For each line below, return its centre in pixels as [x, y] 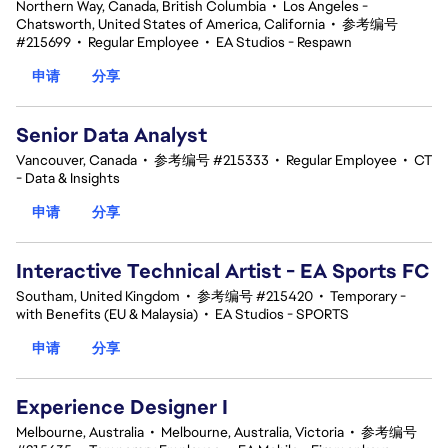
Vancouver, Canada [76, 160]
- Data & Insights [68, 178]
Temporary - [368, 296]
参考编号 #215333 [211, 160]
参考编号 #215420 [255, 296]
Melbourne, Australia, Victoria [252, 432]
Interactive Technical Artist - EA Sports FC [223, 271]
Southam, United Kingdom [98, 296]
